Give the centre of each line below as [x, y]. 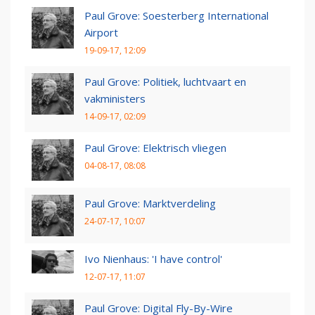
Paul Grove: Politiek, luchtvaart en [165, 81]
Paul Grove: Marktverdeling [150, 203]
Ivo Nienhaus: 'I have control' [153, 259]
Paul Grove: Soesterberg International [176, 15]
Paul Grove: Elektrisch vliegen [155, 147]
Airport [101, 32]
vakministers [115, 98]
